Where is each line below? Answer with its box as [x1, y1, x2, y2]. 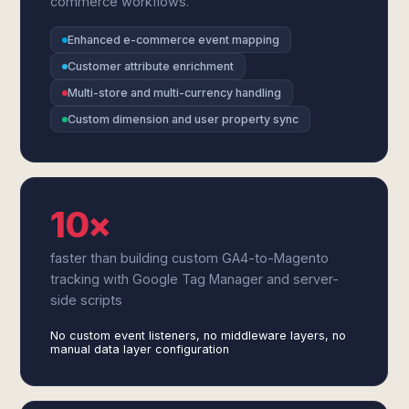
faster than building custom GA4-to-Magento [50, 250, 330, 266]
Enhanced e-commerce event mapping [68, 33, 280, 47]
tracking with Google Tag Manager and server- [50, 271, 340, 287]
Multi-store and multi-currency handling [68, 86, 282, 100]
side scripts [50, 292, 123, 308]
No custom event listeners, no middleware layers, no [50, 329, 347, 342]
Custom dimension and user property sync [68, 112, 299, 126]
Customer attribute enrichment [68, 59, 235, 73]
